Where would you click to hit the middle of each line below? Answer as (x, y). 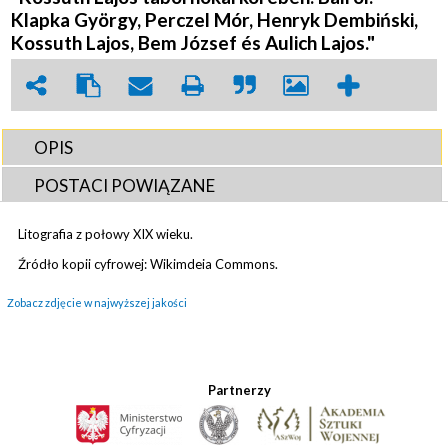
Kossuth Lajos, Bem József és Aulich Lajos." (193, 42)
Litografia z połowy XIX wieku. (107, 233)
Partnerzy (239, 389)
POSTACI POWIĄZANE (125, 185)
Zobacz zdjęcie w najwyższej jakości (97, 302)
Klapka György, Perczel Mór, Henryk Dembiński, (215, 19)
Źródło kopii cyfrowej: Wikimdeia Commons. (150, 263)
